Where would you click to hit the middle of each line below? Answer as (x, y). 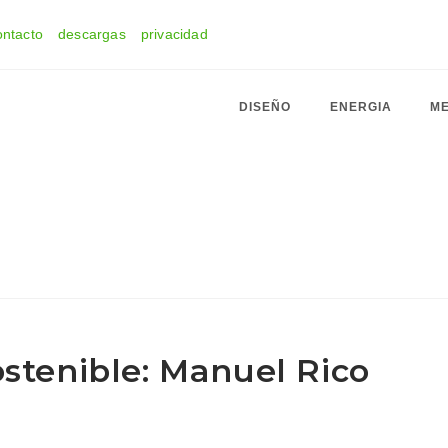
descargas (92, 34)
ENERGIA (361, 107)
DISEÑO (265, 107)
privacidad (174, 34)
